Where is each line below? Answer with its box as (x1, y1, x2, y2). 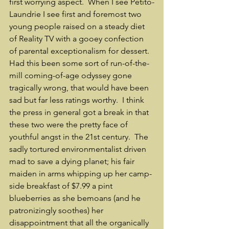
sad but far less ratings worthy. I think (9, 95, 146, 105)
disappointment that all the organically (9, 218, 151, 227)
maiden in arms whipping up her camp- (9, 169, 152, 178)
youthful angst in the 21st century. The (9, 132, 150, 142)
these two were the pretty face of (9, 120, 130, 129)
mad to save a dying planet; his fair (9, 156, 136, 166)
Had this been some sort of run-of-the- (9, 58, 149, 68)
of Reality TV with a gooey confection (9, 34, 146, 43)
